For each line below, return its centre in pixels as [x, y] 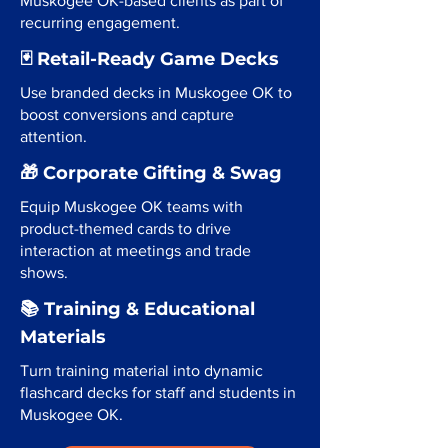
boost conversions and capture [127, 114]
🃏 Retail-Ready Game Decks [149, 59]
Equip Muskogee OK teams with [131, 206]
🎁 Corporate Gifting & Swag [151, 173]
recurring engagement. [100, 22]
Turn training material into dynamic [141, 370]
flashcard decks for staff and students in [158, 392]
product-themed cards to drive [125, 228]
